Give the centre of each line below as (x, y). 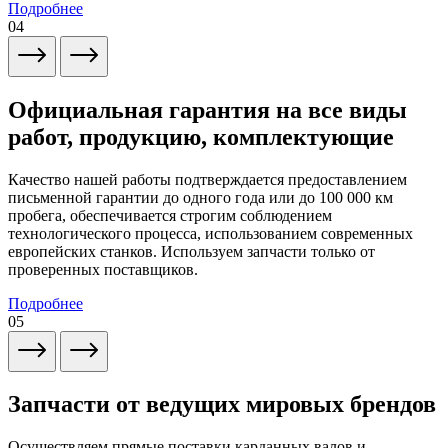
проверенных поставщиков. (103, 269)
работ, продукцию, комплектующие (201, 136)
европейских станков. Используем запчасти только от (191, 251)
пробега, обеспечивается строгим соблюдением (170, 215)
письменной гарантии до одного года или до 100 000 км (200, 197)
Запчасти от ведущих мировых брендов (222, 404)
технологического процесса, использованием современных (210, 233)
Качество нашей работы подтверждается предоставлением (207, 179)
